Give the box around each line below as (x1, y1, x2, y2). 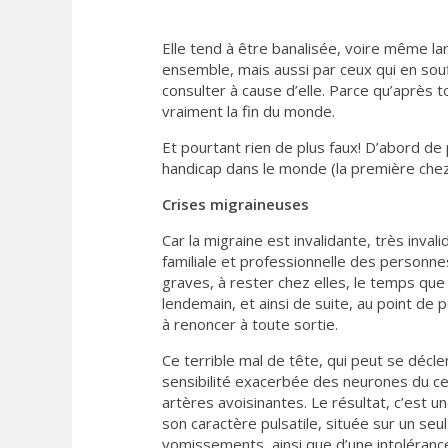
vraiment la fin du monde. (162, 100, 335, 121)
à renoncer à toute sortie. (162, 313, 338, 334)
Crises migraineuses (162, 193, 309, 214)
